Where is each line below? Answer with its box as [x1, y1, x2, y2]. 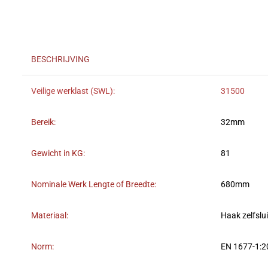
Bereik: [31, 117, 56, 128]
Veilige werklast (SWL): [31, 86, 115, 97]
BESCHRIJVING [31, 54, 90, 65]
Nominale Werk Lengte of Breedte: [31, 179, 156, 190]
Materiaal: [31, 211, 68, 221]
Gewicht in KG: [31, 148, 85, 159]
